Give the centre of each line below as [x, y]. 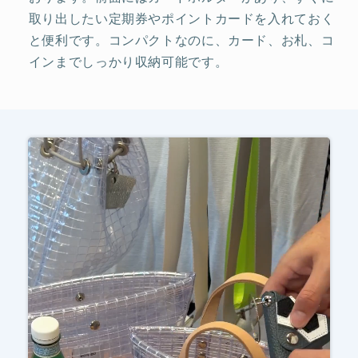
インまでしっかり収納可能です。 [128, 62]
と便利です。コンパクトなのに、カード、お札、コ [181, 41]
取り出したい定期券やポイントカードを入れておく [181, 19]
